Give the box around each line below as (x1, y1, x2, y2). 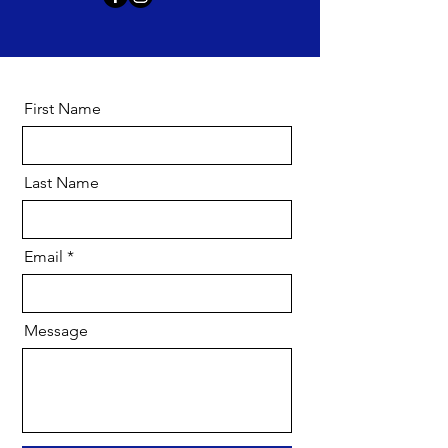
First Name (24, 99, 101, 118)
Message (24, 321, 88, 340)
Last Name (24, 173, 99, 192)
